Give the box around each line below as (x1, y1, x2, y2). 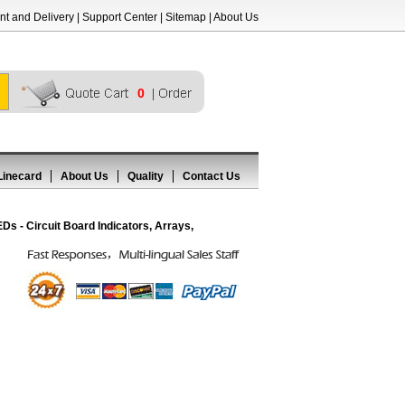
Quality (127, 170, 164, 183)
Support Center (82, 11, 157, 24)
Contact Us (183, 170, 240, 183)
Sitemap (165, 11, 206, 24)
